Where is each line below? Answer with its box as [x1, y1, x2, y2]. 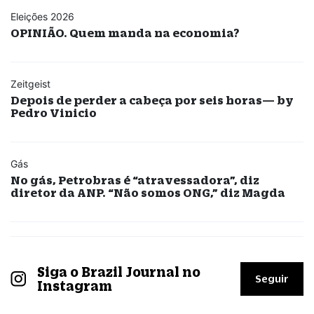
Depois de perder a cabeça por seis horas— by [11, 93, 294, 107]
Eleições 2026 [11, 10, 74, 22]
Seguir [255, 272, 289, 285]
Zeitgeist [11, 77, 50, 90]
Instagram [36, 278, 112, 294]
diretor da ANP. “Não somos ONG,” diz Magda [11, 185, 285, 199]
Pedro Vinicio [11, 105, 97, 119]
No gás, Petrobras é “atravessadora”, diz [11, 172, 259, 186]
